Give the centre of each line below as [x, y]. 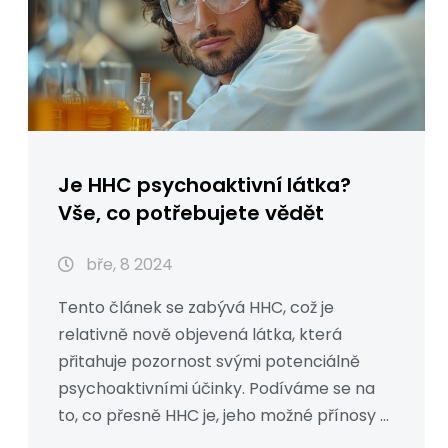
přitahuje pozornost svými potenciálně [209, 362]
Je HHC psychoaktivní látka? [204, 185]
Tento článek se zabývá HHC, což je [196, 308]
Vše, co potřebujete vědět [191, 213]
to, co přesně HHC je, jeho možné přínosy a [224, 416]
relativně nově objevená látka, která [200, 335]
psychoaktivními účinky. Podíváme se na [216, 389]
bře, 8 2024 [127, 265]
